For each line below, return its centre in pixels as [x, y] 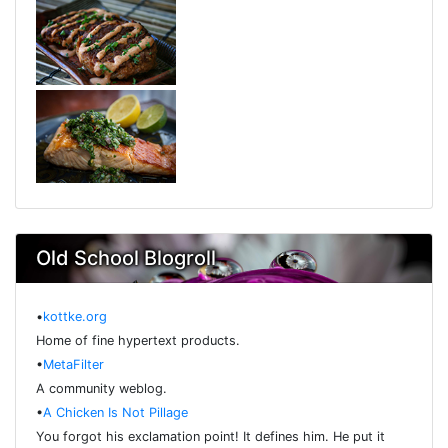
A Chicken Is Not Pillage [115, 413]
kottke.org [75, 317]
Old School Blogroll [126, 258]
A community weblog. [101, 389]
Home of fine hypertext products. [138, 341]
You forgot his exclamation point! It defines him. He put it [210, 437]
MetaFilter [73, 365]
